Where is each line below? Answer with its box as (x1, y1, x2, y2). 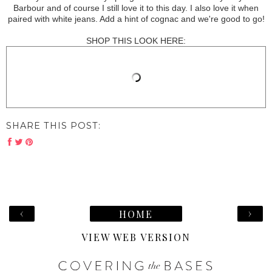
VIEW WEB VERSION (81, 231, 191, 244)
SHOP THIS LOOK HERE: (86, 36, 186, 46)
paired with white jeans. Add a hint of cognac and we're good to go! (7, 14, 265, 24)
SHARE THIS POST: (6, 120, 101, 132)
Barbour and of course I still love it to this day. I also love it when (13, 3, 259, 13)
